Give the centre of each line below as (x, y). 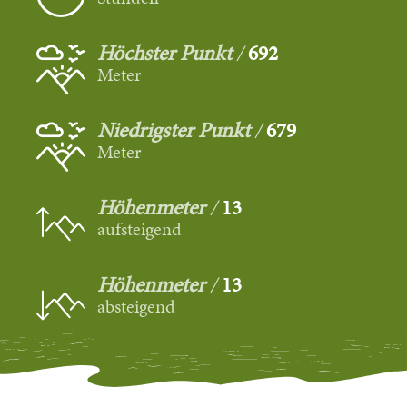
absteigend (137, 306)
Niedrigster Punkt (174, 129)
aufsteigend (140, 228)
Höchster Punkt (165, 52)
